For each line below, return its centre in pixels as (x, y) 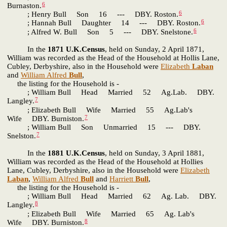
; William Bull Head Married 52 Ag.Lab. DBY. (111, 92)
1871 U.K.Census (76, 49)
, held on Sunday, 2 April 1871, (155, 49)
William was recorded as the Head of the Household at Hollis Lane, (113, 58)
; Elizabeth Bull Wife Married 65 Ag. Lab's (101, 214)
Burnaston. (24, 6)
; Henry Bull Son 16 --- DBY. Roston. (93, 14)
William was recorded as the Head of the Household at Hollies (105, 162)
